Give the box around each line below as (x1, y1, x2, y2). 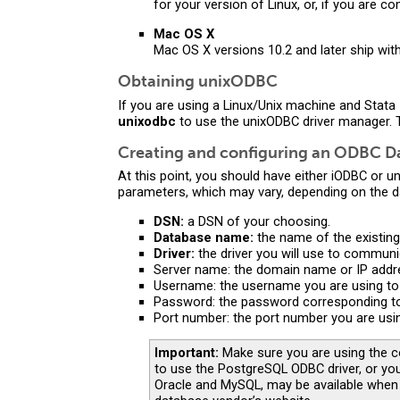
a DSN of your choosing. (184, 212, 330, 229)
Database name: (154, 229, 254, 246)
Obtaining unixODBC (118, 71, 278, 92)
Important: (154, 344, 219, 361)
